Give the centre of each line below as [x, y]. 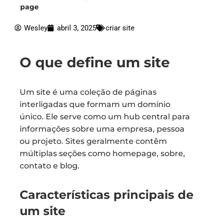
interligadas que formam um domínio [95, 104]
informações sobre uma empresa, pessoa [102, 129]
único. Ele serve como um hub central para [105, 117]
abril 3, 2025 [77, 28]
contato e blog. [50, 166]
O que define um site [95, 62]
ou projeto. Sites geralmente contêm [93, 141]
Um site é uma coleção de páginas [88, 92]
